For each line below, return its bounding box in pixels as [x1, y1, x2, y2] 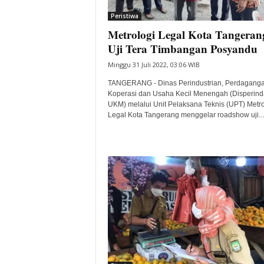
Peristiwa [110, 12, 138, 20]
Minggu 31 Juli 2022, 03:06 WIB [107, 60, 200, 69]
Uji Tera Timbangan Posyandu [107, 41, 258, 57]
